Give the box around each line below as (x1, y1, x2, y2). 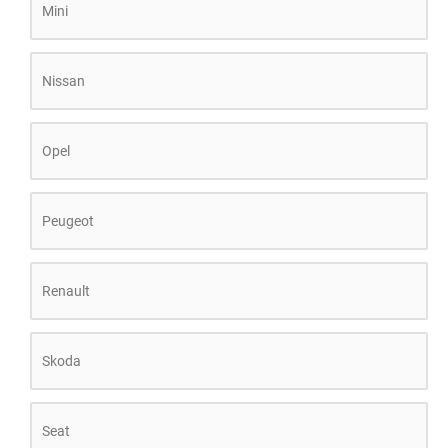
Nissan (42, 73, 85, 89)
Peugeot (42, 213, 94, 229)
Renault (42, 283, 90, 299)
